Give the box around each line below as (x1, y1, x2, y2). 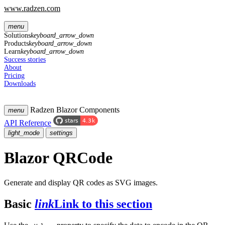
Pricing (4, 72, 25, 79)
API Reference (4, 119, 51, 127)
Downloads (4, 80, 36, 87)
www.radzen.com (4, 4, 60, 13)
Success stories (4, 56, 46, 63)
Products (4, 40, 29, 47)
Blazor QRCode (4, 149, 113, 167)
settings (50, 129, 73, 137)
